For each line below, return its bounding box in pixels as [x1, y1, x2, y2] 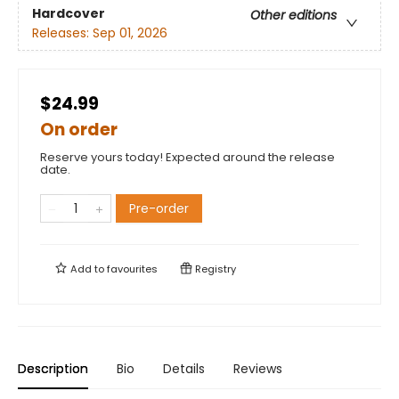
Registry [192, 262, 236, 276]
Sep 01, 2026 [93, 24, 167, 43]
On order [40, 118, 118, 142]
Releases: [32, 24, 93, 43]
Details [163, 360, 205, 378]
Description [18, 360, 88, 378]
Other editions [250, 6, 337, 25]
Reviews [233, 360, 282, 378]
